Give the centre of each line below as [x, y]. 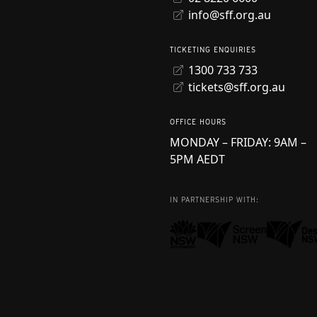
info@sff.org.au [230, 15]
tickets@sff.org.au [237, 87]
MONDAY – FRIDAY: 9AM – [238, 142]
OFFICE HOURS [198, 122]
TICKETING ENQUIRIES [213, 50]
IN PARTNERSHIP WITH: [214, 200]
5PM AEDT [197, 159]
